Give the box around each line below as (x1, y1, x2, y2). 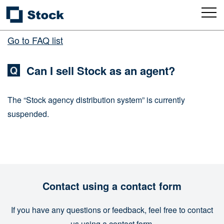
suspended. (7, 108, 49, 119)
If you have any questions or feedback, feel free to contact (11, 204, 213, 215)
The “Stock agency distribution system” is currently (7, 94, 185, 105)
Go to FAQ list (7, 33, 63, 46)
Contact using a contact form (42, 178, 181, 193)
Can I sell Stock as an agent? (26, 62, 175, 78)
